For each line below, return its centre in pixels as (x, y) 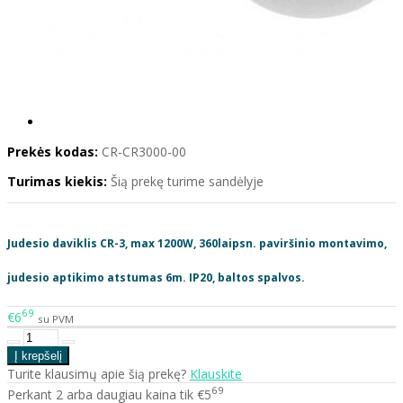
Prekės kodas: (53, 152)
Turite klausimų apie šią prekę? (99, 374)
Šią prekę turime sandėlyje (187, 182)
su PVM (56, 318)
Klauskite (216, 374)
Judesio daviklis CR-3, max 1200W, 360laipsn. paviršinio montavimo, (197, 243)
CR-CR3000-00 (144, 152)
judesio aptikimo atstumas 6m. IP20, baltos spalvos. (156, 277)
